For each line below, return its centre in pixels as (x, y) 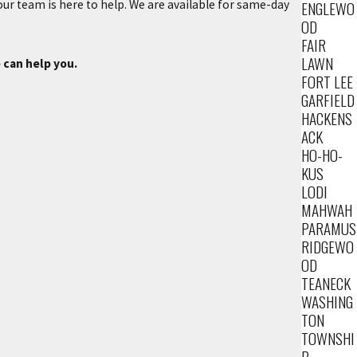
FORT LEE (328, 81)
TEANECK (326, 283)
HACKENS (327, 118)
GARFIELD (328, 100)
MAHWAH (327, 210)
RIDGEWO (328, 246)
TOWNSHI (328, 338)
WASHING (328, 301)
